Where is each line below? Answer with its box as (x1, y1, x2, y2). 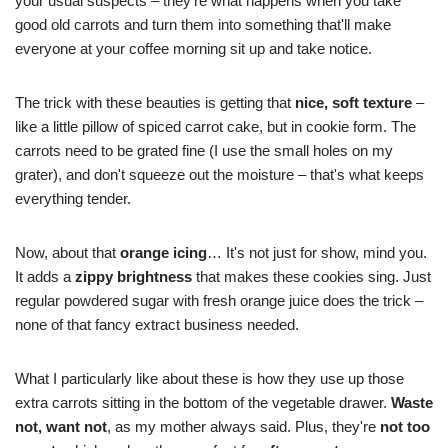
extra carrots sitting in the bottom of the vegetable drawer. (15, 393, 391, 411)
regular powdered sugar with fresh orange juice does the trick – (15, 291, 423, 309)
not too (380, 417, 430, 435)
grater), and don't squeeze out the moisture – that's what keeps (15, 165, 424, 183)
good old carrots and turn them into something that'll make (15, 15, 391, 33)
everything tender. (15, 189, 131, 207)
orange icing (120, 243, 207, 261)
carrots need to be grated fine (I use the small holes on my (15, 141, 393, 159)
